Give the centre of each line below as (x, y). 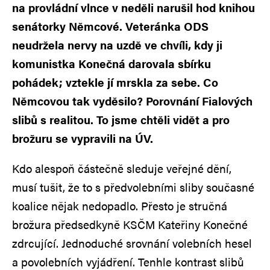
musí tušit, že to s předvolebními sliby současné (133, 187)
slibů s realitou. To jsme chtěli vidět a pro (121, 119)
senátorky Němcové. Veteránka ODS (110, 26)
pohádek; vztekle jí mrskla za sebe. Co (115, 82)
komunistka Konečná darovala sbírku (111, 63)
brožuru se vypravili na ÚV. (83, 138)
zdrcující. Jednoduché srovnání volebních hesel (132, 243)
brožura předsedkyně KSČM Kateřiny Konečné (130, 224)
